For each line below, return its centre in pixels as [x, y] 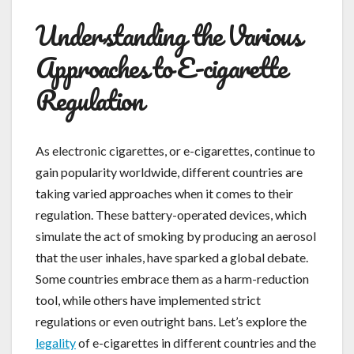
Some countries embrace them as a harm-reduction [172, 278]
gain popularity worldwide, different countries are [169, 171]
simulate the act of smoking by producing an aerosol [176, 235]
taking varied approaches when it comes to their [164, 193]
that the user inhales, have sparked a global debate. [172, 257]
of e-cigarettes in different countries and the [196, 342]
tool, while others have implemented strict [148, 299]
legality [56, 342]
